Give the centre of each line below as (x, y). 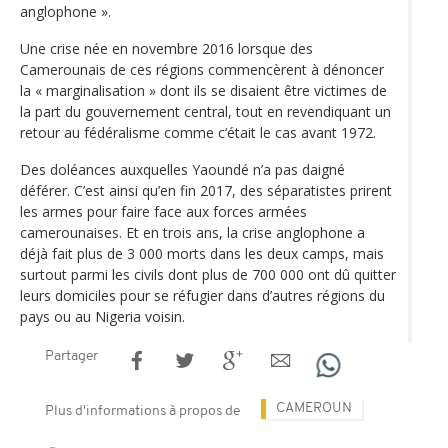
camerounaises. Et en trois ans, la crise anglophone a (192, 232)
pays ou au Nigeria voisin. (102, 316)
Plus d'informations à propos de (142, 411)
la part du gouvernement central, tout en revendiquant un (205, 111)
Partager (71, 356)
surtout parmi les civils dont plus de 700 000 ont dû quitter (208, 274)
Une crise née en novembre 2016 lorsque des (166, 48)
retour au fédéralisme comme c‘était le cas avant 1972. (198, 132)
